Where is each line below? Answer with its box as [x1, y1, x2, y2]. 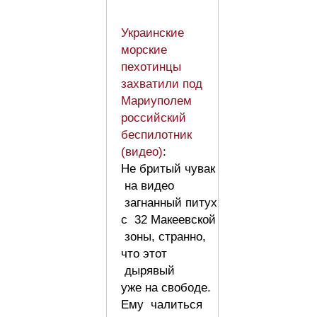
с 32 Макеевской [121, 212, 216, 226]
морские [121, 42, 167, 57]
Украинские [121, 25, 184, 40]
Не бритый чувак [121, 161, 215, 175]
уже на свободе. [121, 280, 211, 294]
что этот [121, 246, 167, 260]
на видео [121, 178, 174, 192]
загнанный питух [121, 195, 217, 209]
